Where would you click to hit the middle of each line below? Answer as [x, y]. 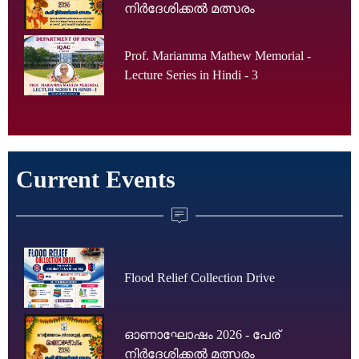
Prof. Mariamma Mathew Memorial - [218, 55]
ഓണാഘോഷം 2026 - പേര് [202, 334]
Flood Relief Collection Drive [200, 277]
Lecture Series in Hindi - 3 [191, 75]
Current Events [96, 179]
